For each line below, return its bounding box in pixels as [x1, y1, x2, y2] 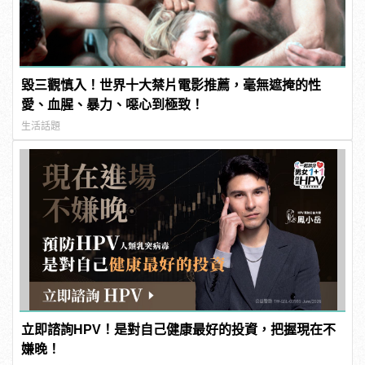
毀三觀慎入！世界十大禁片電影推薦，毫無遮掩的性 [21, 77, 322, 92]
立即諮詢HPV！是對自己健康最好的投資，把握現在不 [21, 322, 336, 336]
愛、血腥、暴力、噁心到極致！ [21, 97, 204, 112]
